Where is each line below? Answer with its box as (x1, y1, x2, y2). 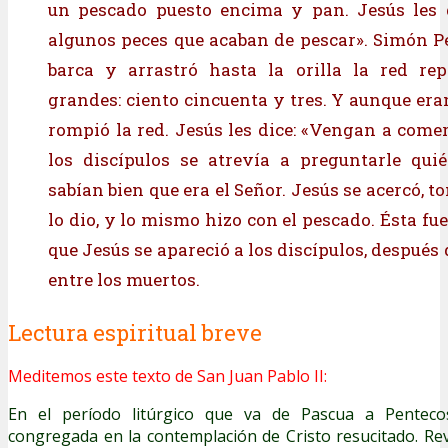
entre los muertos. (48, 267, 200, 291)
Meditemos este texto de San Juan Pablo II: (8, 364, 327, 387)
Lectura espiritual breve (8, 317, 262, 347)
